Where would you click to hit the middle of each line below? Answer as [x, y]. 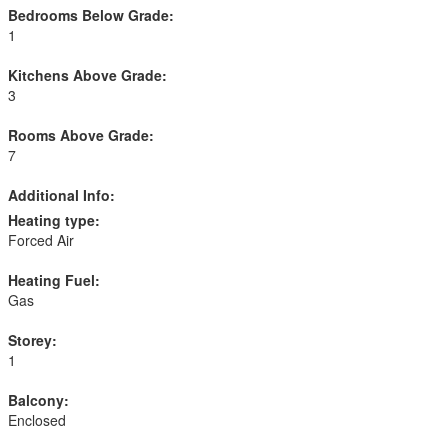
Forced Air [41, 240]
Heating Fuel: [54, 280]
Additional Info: [61, 195]
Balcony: [38, 400]
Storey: [32, 340]
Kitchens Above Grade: [87, 75]
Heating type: [54, 220]
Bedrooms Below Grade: [91, 15]
